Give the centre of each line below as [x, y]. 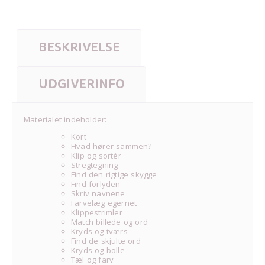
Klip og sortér [96, 155]
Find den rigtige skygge [114, 174]
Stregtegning [95, 165]
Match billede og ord [109, 222]
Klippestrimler [97, 212]
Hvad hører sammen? [112, 146]
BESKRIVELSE [79, 47]
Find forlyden [96, 184]
